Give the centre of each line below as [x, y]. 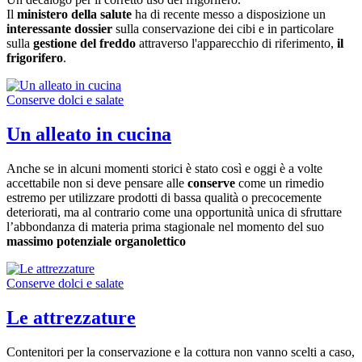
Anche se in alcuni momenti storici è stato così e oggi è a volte [164, 168]
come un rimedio [281, 183]
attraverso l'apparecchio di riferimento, [236, 44]
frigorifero [35, 58]
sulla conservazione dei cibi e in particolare [223, 29]
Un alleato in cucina [89, 134]
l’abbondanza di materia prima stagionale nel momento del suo [165, 226]
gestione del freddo [84, 44]
